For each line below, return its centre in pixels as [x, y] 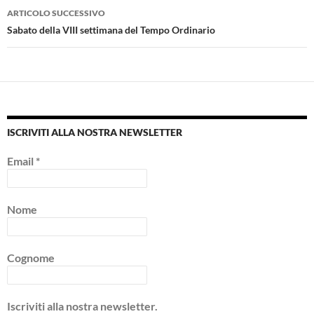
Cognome [31, 258]
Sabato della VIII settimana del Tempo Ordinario [111, 30]
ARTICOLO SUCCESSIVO [56, 13]
